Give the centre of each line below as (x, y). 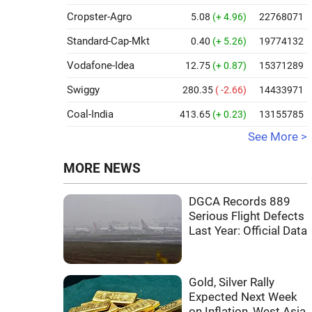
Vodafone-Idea (101, 65)
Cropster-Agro (100, 17)
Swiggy (83, 90)
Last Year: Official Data (248, 231)
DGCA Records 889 (240, 202)
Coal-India (90, 114)
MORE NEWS (102, 169)
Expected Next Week (243, 297)
